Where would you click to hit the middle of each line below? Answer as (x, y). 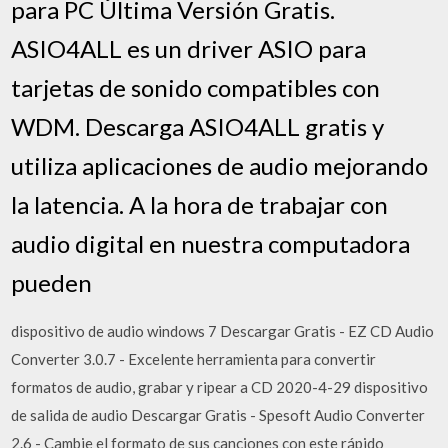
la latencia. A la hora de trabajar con (200, 204)
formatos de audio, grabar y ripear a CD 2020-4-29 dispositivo (220, 386)
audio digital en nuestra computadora (211, 243)
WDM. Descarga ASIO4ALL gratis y (198, 126)
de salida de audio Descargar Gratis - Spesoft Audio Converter (218, 414)
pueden (52, 282)
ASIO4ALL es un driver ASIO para (189, 48)
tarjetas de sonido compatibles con (196, 87)
